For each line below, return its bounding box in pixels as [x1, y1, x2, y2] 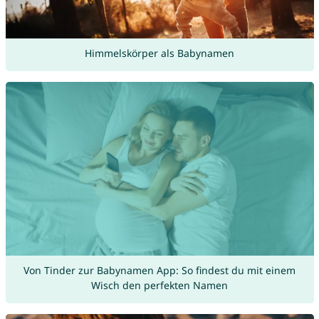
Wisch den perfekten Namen [91, 278, 228, 292]
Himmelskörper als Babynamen [85, 46, 234, 61]
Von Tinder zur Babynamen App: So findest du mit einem [23, 263, 296, 277]
